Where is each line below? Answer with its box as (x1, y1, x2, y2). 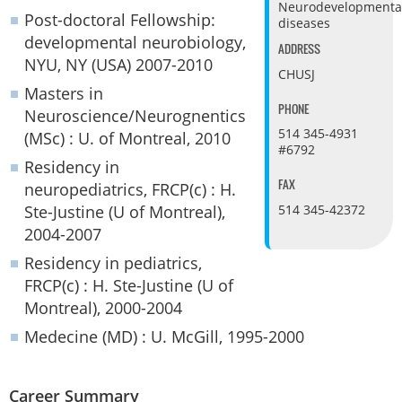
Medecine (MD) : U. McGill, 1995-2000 (24, 326, 304, 347)
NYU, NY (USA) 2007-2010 (24, 54, 213, 75)
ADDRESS (277, 39, 320, 57)
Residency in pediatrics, (24, 252, 202, 274)
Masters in (24, 83, 103, 104)
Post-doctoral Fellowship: (24, 9, 215, 31)
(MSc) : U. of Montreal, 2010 (24, 127, 231, 149)
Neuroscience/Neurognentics (24, 105, 246, 127)
